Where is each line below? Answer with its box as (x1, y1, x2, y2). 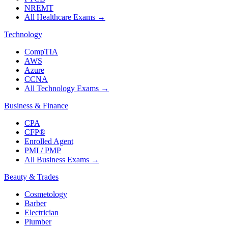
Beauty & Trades (4, 173, 59, 182)
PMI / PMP (24, 146, 61, 155)
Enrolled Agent (24, 137, 73, 146)
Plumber (24, 217, 51, 226)
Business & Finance (4, 101, 68, 110)
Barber (24, 199, 46, 208)
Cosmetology (24, 190, 67, 199)
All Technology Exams (24, 84, 99, 93)
